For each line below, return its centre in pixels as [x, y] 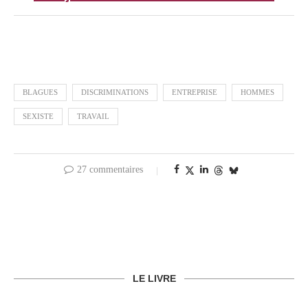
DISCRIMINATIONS [115, 92]
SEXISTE [38, 117]
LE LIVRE [154, 279]
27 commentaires [110, 170]
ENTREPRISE [195, 92]
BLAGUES [40, 92]
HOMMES [257, 92]
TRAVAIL [93, 117]
